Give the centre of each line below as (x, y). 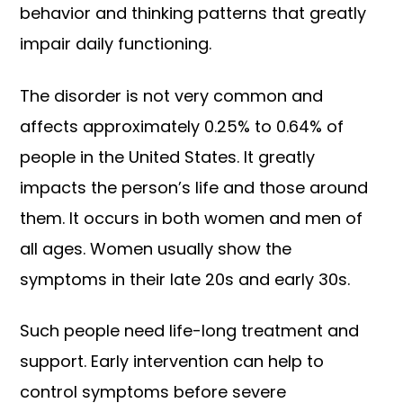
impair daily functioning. (118, 44)
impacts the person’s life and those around (194, 187)
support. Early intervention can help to (172, 362)
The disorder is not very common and (172, 95)
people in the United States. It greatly (168, 157)
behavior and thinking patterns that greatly (193, 13)
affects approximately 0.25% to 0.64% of (182, 126)
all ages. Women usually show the (156, 248)
